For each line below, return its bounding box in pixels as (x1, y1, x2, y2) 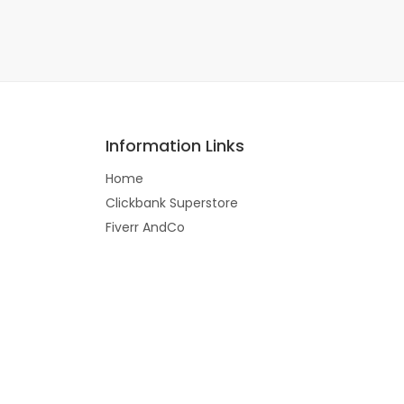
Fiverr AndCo (106, 218, 185, 236)
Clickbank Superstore (106, 194, 238, 212)
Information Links (106, 134, 244, 157)
